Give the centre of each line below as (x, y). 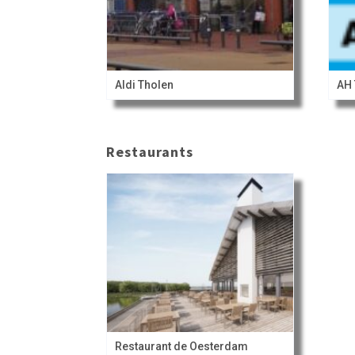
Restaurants (150, 152)
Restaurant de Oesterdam (182, 347)
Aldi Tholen (145, 85)
